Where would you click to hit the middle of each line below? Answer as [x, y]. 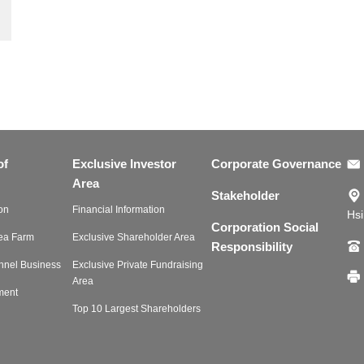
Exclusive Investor [124, 163]
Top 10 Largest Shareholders [136, 308]
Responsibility [252, 246]
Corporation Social [265, 227]
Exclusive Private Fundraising [138, 264]
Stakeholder [246, 195]
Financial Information [119, 209]
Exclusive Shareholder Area [134, 237]
